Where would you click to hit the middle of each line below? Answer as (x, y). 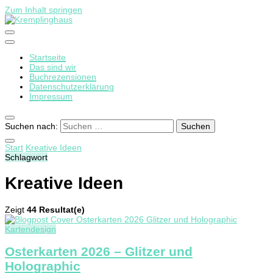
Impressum (51, 96)
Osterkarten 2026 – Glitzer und (99, 251)
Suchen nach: (31, 126)
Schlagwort (26, 157)
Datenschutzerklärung (72, 87)
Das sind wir (53, 67)
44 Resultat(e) (56, 209)
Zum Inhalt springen (44, 10)
